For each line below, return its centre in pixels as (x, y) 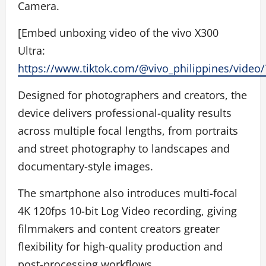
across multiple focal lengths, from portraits (128, 130)
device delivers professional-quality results (125, 113)
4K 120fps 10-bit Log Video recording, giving (127, 210)
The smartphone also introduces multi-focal (128, 193)
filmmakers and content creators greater (119, 228)
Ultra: (31, 50)
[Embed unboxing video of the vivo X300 (118, 32)
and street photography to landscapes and (124, 148)
